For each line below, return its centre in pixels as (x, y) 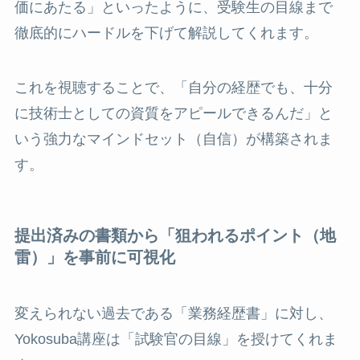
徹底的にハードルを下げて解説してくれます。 (166, 33)
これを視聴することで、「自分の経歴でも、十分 (173, 88)
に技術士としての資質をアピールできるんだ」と (173, 114)
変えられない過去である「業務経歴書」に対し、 (173, 313)
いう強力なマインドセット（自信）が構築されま (173, 139)
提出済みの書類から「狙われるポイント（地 (175, 236)
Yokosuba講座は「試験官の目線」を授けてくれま (176, 339)
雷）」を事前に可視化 (94, 258)
